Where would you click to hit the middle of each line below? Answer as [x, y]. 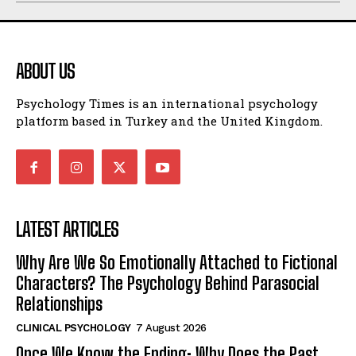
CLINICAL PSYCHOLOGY [74, 328]
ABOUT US [45, 72]
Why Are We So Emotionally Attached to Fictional [177, 263]
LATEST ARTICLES [67, 230]
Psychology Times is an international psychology [167, 104]
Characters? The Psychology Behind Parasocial [168, 284]
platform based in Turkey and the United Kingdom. [169, 121]
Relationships [59, 304]
